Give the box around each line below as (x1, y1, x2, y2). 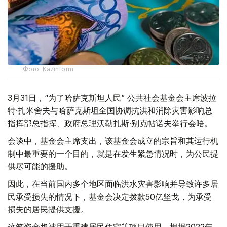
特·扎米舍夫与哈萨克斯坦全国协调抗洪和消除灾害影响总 (8, 105, 212, 116)
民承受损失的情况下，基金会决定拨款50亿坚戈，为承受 (8, 192, 212, 202)
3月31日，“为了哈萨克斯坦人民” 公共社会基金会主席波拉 (8, 93, 216, 103)
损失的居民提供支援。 (8, 204, 89, 215)
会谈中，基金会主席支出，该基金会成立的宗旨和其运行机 (8, 136, 218, 146)
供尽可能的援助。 (8, 161, 72, 172)
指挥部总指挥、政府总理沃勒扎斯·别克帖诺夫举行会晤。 (8, 118, 212, 129)
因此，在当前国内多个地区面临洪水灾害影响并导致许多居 (8, 179, 218, 190)
